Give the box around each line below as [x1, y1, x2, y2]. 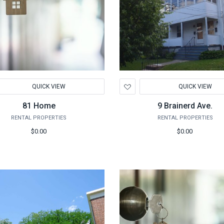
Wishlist [135, 100, 160, 108]
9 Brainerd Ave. [157, 101, 213, 110]
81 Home [22, 101, 55, 110]
